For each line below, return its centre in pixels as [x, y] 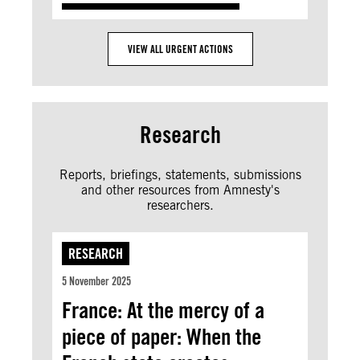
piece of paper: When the [162, 336]
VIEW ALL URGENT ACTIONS [180, 49]
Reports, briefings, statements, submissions [180, 174]
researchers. [180, 205]
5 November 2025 [96, 281]
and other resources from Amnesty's [180, 190]
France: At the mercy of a [163, 310]
